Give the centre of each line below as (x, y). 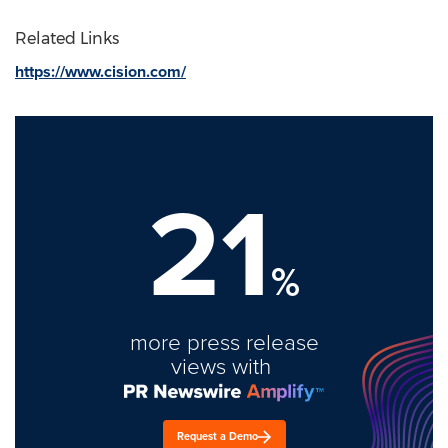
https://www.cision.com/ (100, 71)
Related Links (67, 38)
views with (224, 365)
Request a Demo (217, 436)
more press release (224, 341)
